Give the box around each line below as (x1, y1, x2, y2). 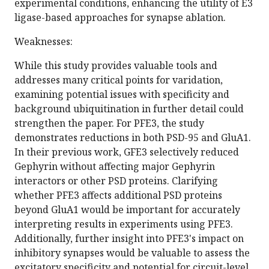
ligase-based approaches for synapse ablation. (14, 11, 226, 25)
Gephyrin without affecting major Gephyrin (14, 160, 215, 174)
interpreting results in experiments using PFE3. (14, 217, 233, 231)
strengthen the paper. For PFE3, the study (14, 116, 204, 130)
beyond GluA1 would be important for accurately (14, 203, 240, 217)
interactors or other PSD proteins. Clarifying (14, 174, 218, 188)
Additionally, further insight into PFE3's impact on (14, 232, 244, 246)
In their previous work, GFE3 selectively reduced (14, 145, 239, 159)
